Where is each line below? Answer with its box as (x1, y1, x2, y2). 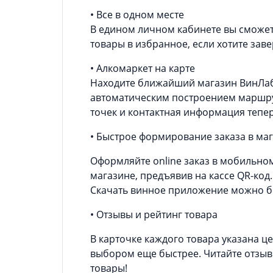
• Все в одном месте (96, 7, 186, 21)
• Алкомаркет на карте (96, 61, 195, 75)
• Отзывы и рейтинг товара (96, 207, 218, 221)
